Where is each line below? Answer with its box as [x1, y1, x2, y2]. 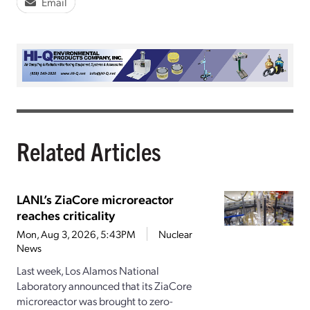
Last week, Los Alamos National [17, 263, 159, 278]
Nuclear [158, 227, 192, 241]
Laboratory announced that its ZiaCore [17, 278, 192, 293]
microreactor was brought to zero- [17, 293, 173, 309]
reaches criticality [17, 207, 115, 224]
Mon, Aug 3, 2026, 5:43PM [17, 227, 136, 241]
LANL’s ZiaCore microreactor [17, 191, 174, 208]
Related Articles [17, 135, 161, 167]
